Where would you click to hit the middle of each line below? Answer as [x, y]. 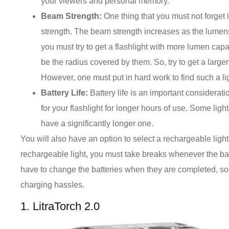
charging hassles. [53, 185]
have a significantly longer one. [97, 123]
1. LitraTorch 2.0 [60, 207]
